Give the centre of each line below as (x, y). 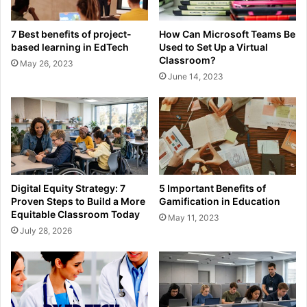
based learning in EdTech (70, 47)
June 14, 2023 (196, 76)
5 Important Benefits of (212, 188)
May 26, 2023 (47, 63)
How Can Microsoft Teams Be (227, 34)
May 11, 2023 (194, 217)
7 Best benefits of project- (71, 34)
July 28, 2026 (46, 230)
